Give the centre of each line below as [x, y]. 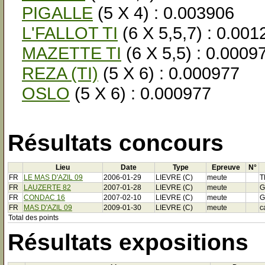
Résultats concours [116, 143]
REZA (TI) [60, 73]
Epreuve [226, 168]
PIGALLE [57, 13]
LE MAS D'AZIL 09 [53, 178]
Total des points [33, 218]
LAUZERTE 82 [47, 188]
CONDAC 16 [44, 198]
